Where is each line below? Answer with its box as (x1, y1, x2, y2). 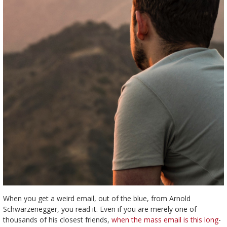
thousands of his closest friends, (3, 214, 111, 224)
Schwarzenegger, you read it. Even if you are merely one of (3, 204, 197, 214)
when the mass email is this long (111, 214, 218, 224)
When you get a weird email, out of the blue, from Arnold (3, 193, 191, 203)
